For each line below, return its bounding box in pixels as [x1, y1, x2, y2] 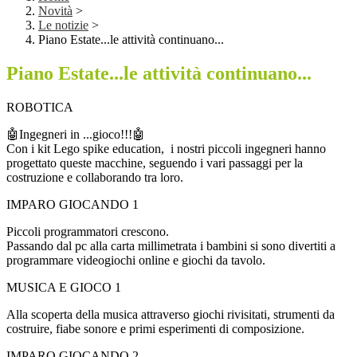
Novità [38, 4, 73, 18]
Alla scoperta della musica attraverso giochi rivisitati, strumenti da [6, 308, 335, 322]
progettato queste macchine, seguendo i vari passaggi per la [6, 156, 303, 171]
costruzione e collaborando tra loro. [6, 171, 186, 185]
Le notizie [38, 18, 88, 33]
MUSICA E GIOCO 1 [6, 280, 121, 295]
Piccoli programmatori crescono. [6, 225, 172, 239]
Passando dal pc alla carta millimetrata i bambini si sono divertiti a [6, 239, 335, 253]
